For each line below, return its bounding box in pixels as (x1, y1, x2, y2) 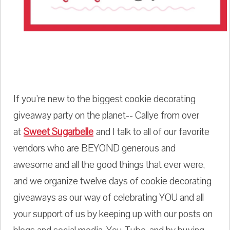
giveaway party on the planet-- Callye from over (13, 109, 199, 123)
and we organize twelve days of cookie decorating (13, 175, 212, 188)
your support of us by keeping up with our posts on (13, 207, 213, 221)
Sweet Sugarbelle (24, 125, 93, 139)
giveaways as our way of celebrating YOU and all (13, 191, 204, 205)
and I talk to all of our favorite (93, 125, 209, 139)
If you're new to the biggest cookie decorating (13, 92, 196, 106)
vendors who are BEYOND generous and (13, 142, 176, 156)
